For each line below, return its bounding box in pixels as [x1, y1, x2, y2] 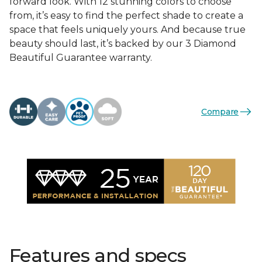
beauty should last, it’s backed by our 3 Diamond [9, 38, 236, 49]
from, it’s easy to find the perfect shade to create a [9, 10, 243, 21]
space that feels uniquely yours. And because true [9, 24, 246, 35]
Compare [201, 106, 239, 117]
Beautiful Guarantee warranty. [9, 52, 152, 63]
